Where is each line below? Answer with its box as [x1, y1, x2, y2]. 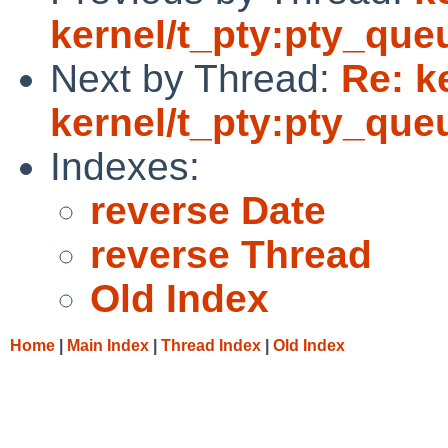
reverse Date [90, 188, 326, 232]
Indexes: [50, 144, 200, 188]
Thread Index [161, 336, 261, 354]
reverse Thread [90, 232, 372, 276]
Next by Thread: [50, 56, 341, 100]
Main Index [67, 336, 149, 354]
